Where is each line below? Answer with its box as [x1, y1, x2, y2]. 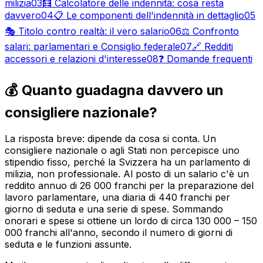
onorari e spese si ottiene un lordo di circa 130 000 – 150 [5, 214, 257, 227]
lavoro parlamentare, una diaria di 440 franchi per [5, 191, 230, 203]
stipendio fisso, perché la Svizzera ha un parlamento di [5, 156, 250, 168]
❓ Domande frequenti [159, 52, 252, 65]
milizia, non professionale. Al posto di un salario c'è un [5, 167, 249, 180]
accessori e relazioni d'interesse [5, 52, 147, 65]
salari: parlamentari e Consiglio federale [5, 40, 180, 52]
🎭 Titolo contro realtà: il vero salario [5, 25, 170, 37]
